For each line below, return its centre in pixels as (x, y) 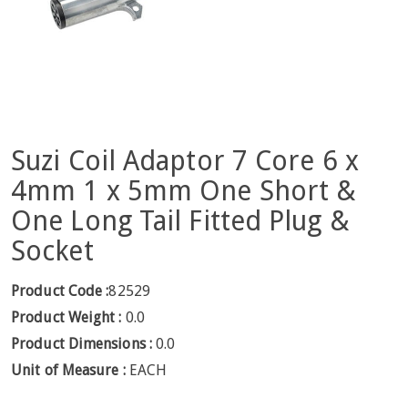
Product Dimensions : (82, 343)
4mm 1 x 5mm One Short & (184, 191)
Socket (52, 251)
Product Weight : (66, 317)
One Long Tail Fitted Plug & (180, 221)
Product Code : (60, 291)
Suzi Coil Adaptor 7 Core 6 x (185, 161)
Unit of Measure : (70, 370)
